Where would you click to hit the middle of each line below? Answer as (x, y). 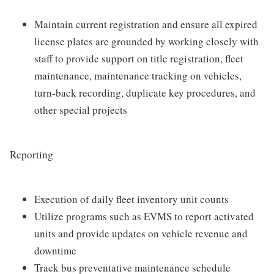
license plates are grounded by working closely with (146, 42)
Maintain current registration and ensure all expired (146, 24)
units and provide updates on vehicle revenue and (141, 234)
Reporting (31, 155)
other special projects (81, 110)
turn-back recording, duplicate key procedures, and (145, 93)
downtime (55, 251)
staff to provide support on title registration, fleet (139, 59)
